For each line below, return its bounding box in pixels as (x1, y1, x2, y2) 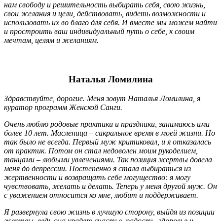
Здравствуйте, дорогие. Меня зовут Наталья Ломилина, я (4, 94, 200, 103)
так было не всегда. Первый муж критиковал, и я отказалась (4, 138, 211, 146)
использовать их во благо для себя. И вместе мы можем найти (4, 18, 217, 27)
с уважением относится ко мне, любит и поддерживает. (4, 191, 198, 199)
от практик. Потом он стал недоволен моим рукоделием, (4, 147, 198, 155)
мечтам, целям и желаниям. (4, 36, 99, 44)
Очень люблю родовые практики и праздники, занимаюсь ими (4, 120, 210, 128)
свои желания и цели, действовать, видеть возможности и (4, 9, 206, 18)
